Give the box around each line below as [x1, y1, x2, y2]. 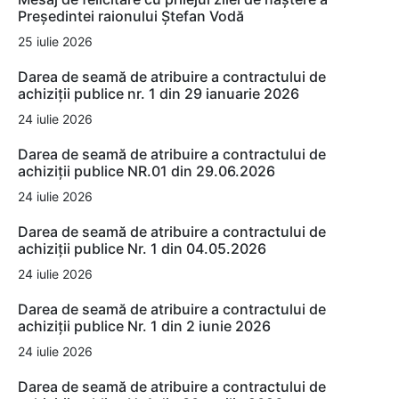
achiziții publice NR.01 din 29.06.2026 [18, 162, 275, 181]
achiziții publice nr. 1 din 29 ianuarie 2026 [18, 85, 299, 103]
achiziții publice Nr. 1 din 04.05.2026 [18, 240, 266, 258]
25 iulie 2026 [18, 34, 93, 50]
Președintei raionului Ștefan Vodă [18, 7, 244, 26]
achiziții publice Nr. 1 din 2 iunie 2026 [18, 317, 271, 336]
